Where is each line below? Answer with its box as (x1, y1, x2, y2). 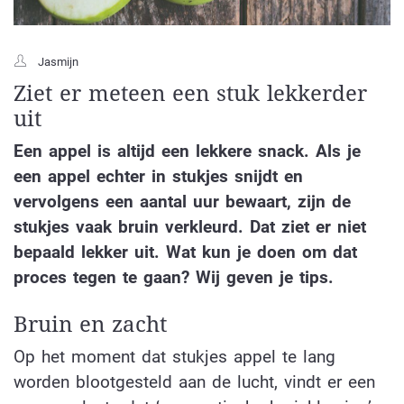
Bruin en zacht (14, 312, 167, 338)
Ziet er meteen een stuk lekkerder (14, 80, 367, 106)
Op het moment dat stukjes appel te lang (14, 346, 335, 368)
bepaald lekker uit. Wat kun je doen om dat (14, 241, 357, 262)
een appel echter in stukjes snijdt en (14, 165, 303, 187)
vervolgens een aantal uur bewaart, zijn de (14, 190, 351, 212)
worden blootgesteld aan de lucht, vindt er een (14, 372, 375, 393)
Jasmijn (38, 54, 78, 69)
